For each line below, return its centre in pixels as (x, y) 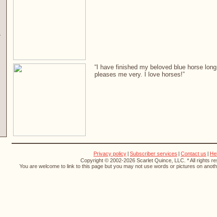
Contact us (194, 154)
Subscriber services (154, 154)
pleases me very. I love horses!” (139, 74)
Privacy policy (110, 154)
